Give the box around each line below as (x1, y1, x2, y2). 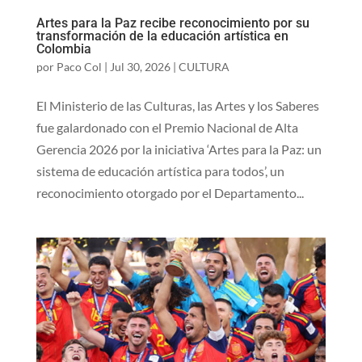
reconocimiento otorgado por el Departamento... (36, 184, 304, 200)
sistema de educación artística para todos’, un (36, 162, 284, 179)
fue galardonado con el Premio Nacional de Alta (36, 119, 298, 135)
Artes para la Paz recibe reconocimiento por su (36, 15, 309, 31)
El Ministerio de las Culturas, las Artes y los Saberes (36, 97, 319, 113)
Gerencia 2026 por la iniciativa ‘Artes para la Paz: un (36, 141, 322, 157)
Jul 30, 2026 (109, 59, 170, 74)
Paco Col (56, 59, 102, 74)
